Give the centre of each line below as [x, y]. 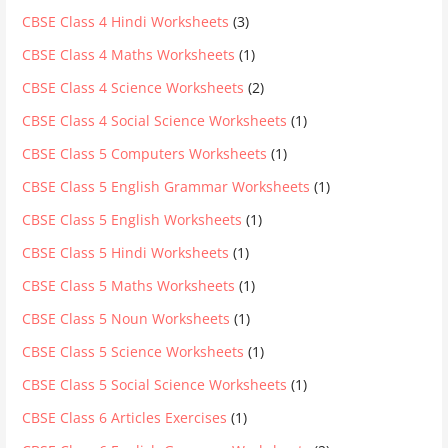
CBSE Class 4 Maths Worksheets [129, 54]
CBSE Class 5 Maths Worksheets [129, 285]
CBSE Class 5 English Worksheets [132, 219]
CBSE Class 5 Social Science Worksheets [155, 384]
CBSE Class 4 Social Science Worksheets [155, 120]
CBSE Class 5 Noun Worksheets [126, 318]
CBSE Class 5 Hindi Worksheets [126, 252]
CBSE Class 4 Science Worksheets [133, 87]
